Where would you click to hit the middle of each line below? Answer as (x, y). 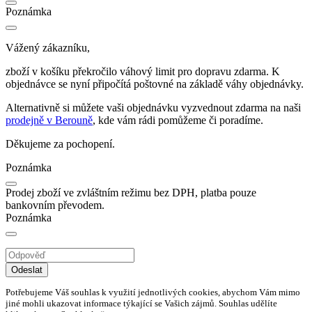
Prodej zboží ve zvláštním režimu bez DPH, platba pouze (131, 193)
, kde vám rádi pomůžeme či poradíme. (178, 120)
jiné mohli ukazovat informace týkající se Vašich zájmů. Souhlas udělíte (141, 303)
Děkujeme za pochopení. (60, 144)
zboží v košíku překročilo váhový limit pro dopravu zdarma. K (143, 72)
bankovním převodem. (55, 205)
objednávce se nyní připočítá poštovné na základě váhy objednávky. (155, 84)
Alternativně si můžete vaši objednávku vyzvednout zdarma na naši (153, 108)
